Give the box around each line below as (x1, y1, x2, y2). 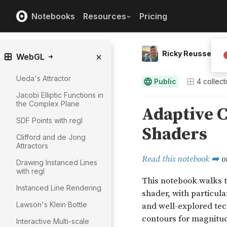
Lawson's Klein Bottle (16, 200, 87, 209)
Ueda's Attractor (16, 74, 71, 83)
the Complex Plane (16, 99, 80, 108)
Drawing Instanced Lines (16, 158, 97, 167)
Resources (83, 11, 126, 21)
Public (154, 77, 176, 86)
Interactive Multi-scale (16, 217, 89, 225)
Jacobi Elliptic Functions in (16, 91, 103, 99)
